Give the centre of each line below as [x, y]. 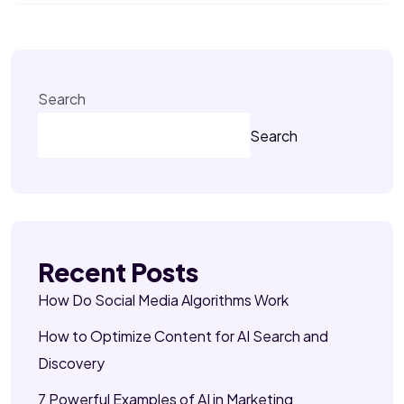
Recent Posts [118, 272]
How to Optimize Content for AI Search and [183, 336]
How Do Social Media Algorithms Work [163, 300]
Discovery [71, 363]
